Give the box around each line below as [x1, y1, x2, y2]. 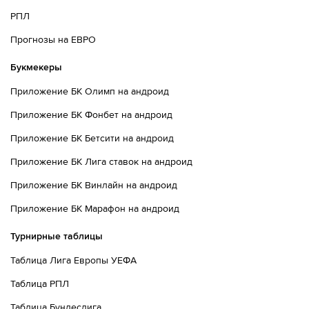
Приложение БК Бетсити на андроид [10, 132, 174, 144]
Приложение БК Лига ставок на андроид [10, 156, 192, 168]
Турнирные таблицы [10, 230, 103, 242]
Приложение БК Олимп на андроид [10, 86, 169, 97]
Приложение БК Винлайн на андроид [10, 179, 177, 191]
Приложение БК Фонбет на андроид [10, 109, 172, 121]
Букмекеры [10, 61, 62, 73]
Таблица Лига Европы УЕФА [10, 255, 137, 266]
